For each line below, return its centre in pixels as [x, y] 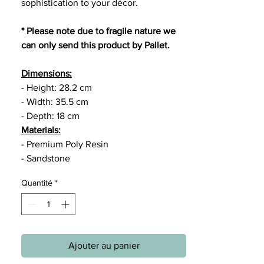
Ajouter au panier [104, 245]
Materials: [41, 130]
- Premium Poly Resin [65, 144]
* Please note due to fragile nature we [98, 31]
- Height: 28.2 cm [57, 88]
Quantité [37, 183]
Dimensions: [47, 73]
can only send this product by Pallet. [95, 45]
